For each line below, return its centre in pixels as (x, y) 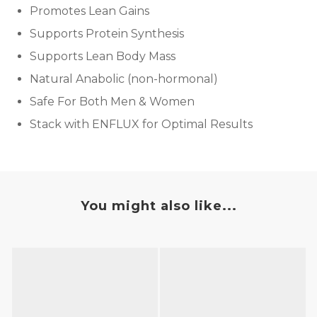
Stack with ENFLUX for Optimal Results (141, 124)
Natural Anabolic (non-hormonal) (124, 79)
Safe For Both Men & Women (112, 102)
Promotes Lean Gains (90, 11)
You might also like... (158, 206)
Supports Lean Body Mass (103, 56)
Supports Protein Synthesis (107, 34)
